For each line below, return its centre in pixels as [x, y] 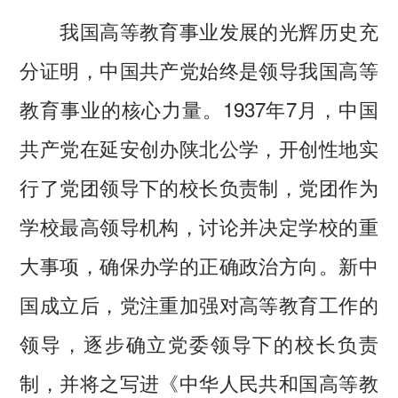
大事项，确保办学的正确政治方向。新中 [199, 265]
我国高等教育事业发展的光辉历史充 [199, 31]
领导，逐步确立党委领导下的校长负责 [199, 343]
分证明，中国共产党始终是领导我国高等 [199, 70]
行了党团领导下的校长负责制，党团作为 [199, 187]
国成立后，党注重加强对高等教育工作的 [199, 304]
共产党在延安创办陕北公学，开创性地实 [199, 148]
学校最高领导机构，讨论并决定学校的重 [199, 226]
